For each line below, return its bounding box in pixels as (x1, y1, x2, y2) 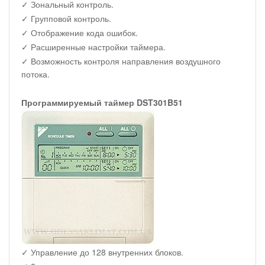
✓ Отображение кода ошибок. (21, 26, 138, 38)
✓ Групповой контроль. (21, 12, 111, 24)
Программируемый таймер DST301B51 (21, 96, 183, 108)
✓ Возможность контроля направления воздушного (21, 54, 221, 67)
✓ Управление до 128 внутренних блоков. (21, 245, 183, 258)
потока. (21, 67, 50, 80)
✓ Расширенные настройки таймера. (21, 40, 166, 53)
